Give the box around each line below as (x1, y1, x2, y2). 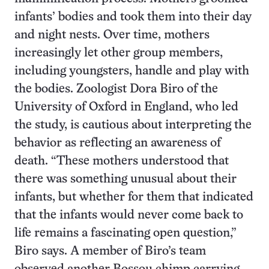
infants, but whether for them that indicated (14, 191, 253, 203)
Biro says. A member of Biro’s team (14, 245, 206, 257)
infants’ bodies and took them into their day (14, 11, 252, 23)
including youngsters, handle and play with (14, 65, 249, 77)
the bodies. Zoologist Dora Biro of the (14, 83, 218, 95)
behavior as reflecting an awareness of (14, 137, 221, 149)
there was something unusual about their (14, 173, 237, 185)
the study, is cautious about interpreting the (14, 119, 252, 131)
